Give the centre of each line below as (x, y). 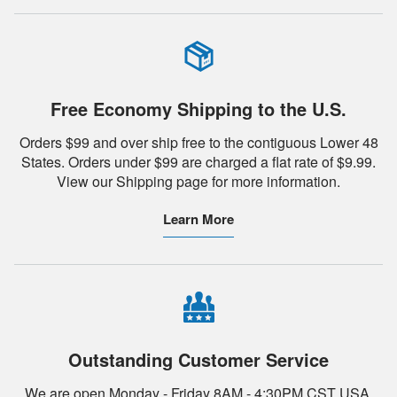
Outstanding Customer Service (198, 359)
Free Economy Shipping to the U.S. (198, 108)
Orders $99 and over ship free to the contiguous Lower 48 (198, 142)
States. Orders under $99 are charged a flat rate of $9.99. (198, 161)
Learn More (198, 218)
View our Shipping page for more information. (198, 181)
